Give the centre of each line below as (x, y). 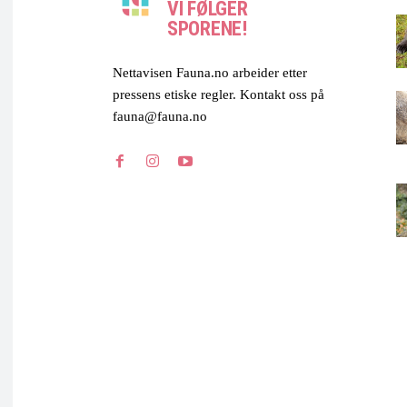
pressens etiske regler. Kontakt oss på (218, 95)
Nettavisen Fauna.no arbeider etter (210, 73)
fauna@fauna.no (160, 117)
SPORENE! (207, 29)
